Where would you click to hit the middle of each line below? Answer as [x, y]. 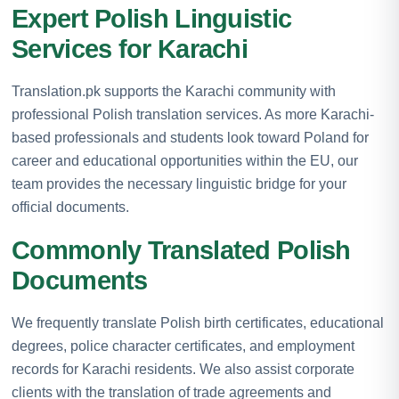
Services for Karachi [130, 49]
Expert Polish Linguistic [152, 18]
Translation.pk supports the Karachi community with [174, 91]
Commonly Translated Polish [181, 250]
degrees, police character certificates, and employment [183, 346]
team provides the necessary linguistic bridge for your [179, 183]
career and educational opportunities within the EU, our [185, 160]
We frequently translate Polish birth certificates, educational [198, 322]
